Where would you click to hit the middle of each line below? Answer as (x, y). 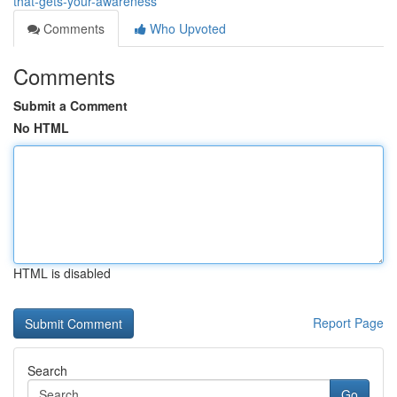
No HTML (41, 128)
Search (47, 370)
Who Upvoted (186, 28)
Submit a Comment (70, 105)
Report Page (348, 323)
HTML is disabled (62, 273)
